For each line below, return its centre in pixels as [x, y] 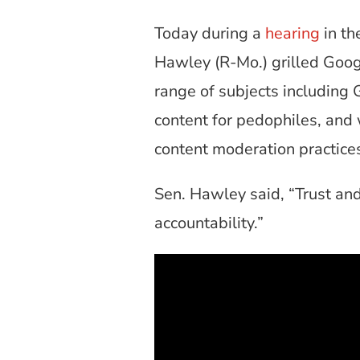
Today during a [210, 33]
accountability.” [209, 223]
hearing [292, 33]
